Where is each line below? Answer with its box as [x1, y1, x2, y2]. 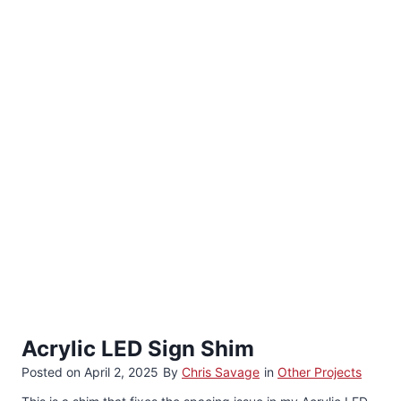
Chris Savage [182, 363, 260, 380]
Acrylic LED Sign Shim [21, 335, 254, 362]
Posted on [21, 363, 84, 380]
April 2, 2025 [84, 363, 158, 380]
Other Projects [277, 363, 362, 380]
